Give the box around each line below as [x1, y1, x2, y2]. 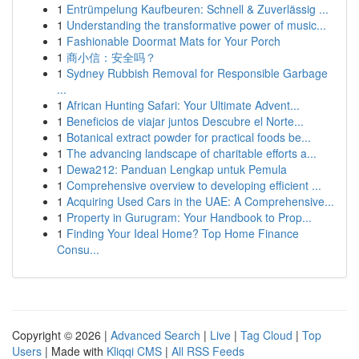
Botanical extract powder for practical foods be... [67, 129, 311, 145]
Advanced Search [111, 327, 200, 343]
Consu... [57, 241, 99, 257]
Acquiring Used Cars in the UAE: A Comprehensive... [67, 193, 334, 209]
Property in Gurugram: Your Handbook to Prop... [67, 209, 312, 225]
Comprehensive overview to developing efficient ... [67, 177, 321, 193]
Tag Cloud [240, 327, 292, 343]
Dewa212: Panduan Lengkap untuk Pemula [67, 161, 287, 177]
